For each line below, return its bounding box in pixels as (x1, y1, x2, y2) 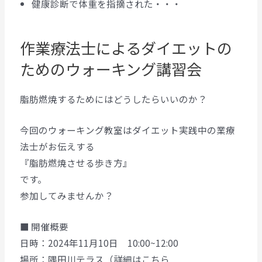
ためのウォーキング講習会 (19, 58, 202, 80)
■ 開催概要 (19, 220, 68, 233)
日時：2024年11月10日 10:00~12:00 (19, 236, 178, 250)
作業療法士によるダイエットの (19, 37, 232, 59)
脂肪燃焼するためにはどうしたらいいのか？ (19, 92, 207, 106)
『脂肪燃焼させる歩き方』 (19, 156, 132, 170)
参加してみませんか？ (19, 189, 113, 202)
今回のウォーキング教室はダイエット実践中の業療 (19, 123, 235, 137)
